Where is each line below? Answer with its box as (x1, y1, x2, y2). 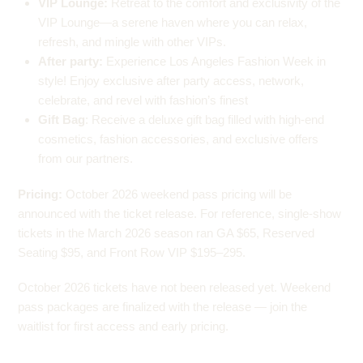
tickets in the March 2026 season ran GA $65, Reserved (18, 225, 315, 240)
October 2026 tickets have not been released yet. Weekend (18, 280, 331, 295)
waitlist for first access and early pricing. (18, 319, 229, 334)
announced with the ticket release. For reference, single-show (18, 206, 342, 220)
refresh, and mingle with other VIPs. (38, 34, 227, 49)
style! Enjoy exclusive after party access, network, (38, 73, 305, 88)
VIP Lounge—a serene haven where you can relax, (38, 15, 308, 29)
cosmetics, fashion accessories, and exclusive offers (38, 131, 319, 146)
